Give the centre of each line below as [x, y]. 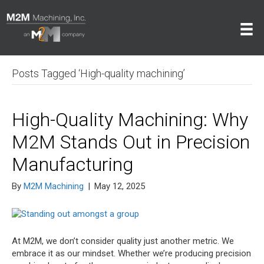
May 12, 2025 [120, 187]
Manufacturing [72, 165]
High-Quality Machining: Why [130, 120]
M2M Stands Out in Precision [131, 142]
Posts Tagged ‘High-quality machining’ [98, 74]
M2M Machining [54, 187]
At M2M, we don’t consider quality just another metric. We [123, 241]
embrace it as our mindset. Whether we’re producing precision [131, 253]
